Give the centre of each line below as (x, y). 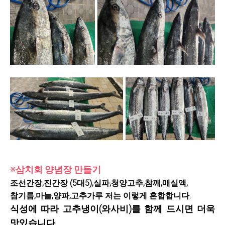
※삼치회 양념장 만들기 (55, 169)
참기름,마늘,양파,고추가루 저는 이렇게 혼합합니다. (100, 195)
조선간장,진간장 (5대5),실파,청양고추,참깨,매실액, (99, 183)
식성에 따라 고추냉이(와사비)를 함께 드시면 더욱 (113, 208)
